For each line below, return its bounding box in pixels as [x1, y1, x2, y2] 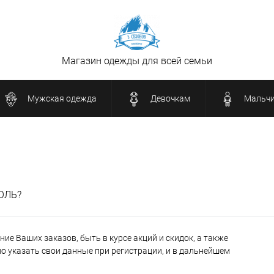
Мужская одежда [27, 94, 97, 103]
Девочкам [150, 94, 190, 103]
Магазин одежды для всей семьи [62, 55, 212, 67]
